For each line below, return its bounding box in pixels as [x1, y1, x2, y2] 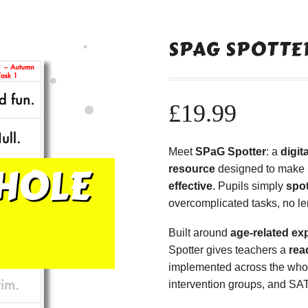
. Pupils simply [212, 180, 286, 192]
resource [168, 163, 215, 175]
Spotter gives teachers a [168, 243, 289, 256]
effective [168, 180, 212, 192]
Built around [168, 226, 230, 239]
